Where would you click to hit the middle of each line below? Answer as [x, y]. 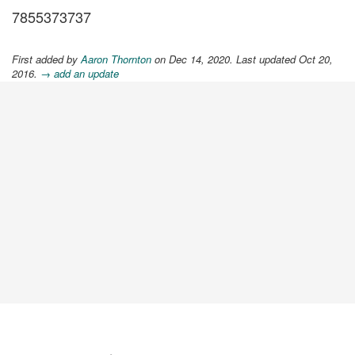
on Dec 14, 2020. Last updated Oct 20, [242, 59]
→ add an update [80, 74]
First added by [46, 59]
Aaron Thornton [116, 59]
